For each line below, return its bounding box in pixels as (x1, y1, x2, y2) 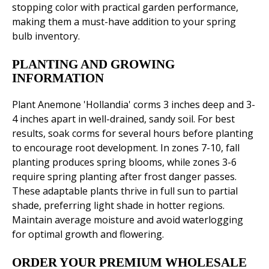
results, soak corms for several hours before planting (12, 127, 253, 141)
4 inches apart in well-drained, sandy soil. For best (12, 112, 235, 126)
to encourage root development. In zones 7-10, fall (12, 141, 240, 155)
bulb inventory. (12, 29, 80, 43)
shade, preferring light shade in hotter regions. (12, 199, 225, 213)
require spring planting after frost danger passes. (12, 170, 237, 184)
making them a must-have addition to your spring (12, 15, 236, 29)
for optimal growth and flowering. (12, 228, 164, 241)
